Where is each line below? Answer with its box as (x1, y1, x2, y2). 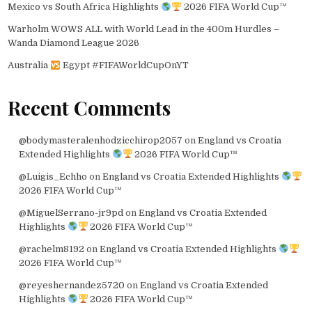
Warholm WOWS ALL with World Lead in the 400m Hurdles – (8, 24, 280, 35)
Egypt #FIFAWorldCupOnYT (61, 60, 189, 71)
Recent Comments (8, 95, 171, 121)
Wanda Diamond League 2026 (8, 38, 140, 49)
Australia (8, 60, 51, 71)
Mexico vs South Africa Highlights (8, 1, 162, 13)
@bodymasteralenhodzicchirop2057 (18, 134, 182, 146)
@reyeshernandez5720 (18, 279, 125, 290)
